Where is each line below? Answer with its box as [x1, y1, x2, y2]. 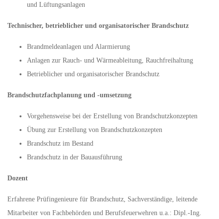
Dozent [7, 175, 28, 182]
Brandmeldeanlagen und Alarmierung [27, 43, 130, 50]
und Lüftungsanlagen [27, 1, 85, 8]
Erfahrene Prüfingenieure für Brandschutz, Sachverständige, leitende [7, 196, 197, 203]
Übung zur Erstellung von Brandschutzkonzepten [27, 126, 162, 133]
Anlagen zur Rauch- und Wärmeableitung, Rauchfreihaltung [27, 57, 193, 64]
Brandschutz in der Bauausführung [27, 153, 124, 161]
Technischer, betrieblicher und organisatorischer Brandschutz [7, 22, 189, 29]
